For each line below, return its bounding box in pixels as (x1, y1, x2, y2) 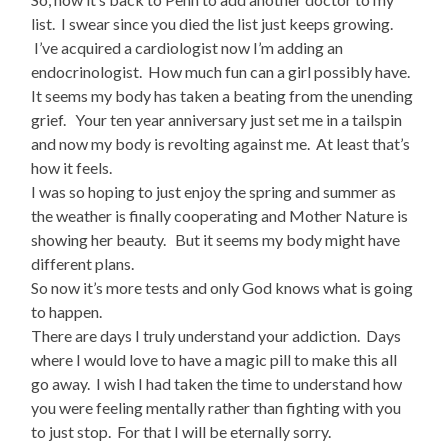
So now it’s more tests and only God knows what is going (31, 278, 414, 298)
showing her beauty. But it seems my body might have (31, 230, 401, 250)
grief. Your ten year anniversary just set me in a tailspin (31, 110, 403, 130)
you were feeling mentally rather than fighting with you (31, 398, 402, 418)
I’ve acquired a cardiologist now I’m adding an (31, 38, 344, 58)
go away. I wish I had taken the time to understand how (31, 374, 403, 394)
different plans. (31, 254, 141, 274)
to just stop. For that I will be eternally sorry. (31, 422, 338, 442)
